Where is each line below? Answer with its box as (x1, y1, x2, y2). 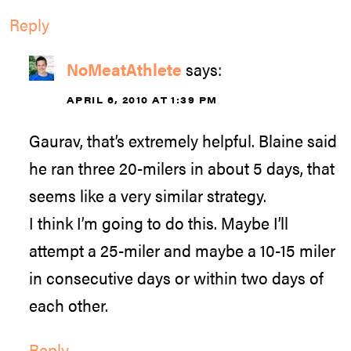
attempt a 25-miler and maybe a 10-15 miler (29, 238, 335, 262)
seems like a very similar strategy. (29, 183, 266, 208)
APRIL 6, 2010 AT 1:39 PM (67, 92, 218, 107)
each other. (29, 293, 108, 317)
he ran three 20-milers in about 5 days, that (29, 156, 335, 180)
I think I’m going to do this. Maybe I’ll (29, 211, 288, 235)
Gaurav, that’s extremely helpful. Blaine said (29, 128, 337, 153)
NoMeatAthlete (67, 56, 182, 81)
